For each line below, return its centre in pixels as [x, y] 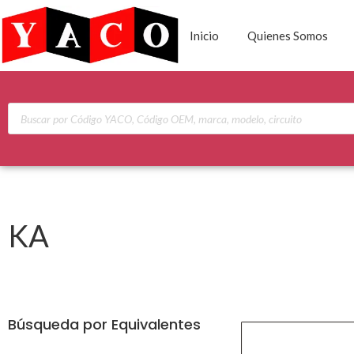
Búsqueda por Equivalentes [104, 324]
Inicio [204, 36]
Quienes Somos [288, 36]
